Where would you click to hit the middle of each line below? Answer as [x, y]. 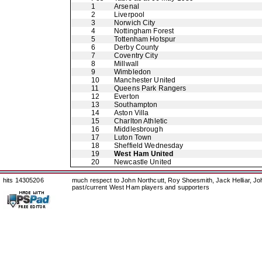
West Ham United [144, 154]
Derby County [137, 47]
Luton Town [133, 137]
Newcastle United [143, 162]
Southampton [136, 105]
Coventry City [136, 56]
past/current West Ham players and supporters [141, 187]
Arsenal [127, 6]
